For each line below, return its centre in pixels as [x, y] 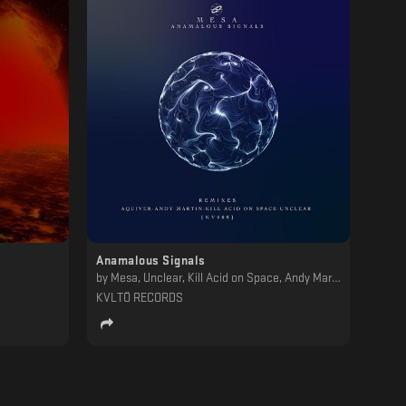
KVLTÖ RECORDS [140, 297]
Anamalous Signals [151, 260]
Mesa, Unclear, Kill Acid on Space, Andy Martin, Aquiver [221, 277]
